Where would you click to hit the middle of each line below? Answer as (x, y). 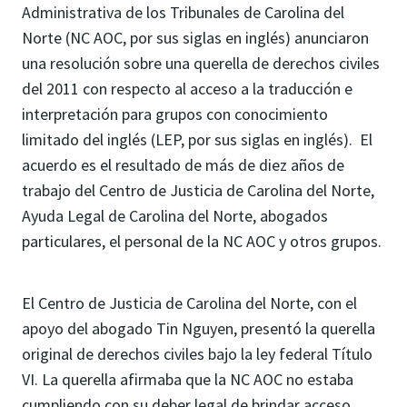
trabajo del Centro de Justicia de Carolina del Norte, (198, 190)
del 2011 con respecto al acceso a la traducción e (187, 89)
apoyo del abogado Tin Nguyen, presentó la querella (199, 328)
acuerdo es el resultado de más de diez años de (183, 165)
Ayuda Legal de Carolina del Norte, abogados (175, 216)
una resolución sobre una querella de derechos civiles (201, 63)
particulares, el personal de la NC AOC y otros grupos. (202, 241)
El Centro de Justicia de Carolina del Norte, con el (189, 303)
